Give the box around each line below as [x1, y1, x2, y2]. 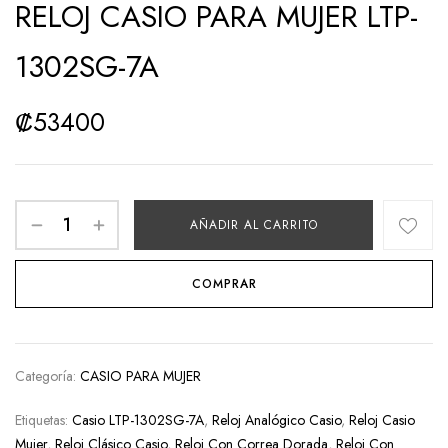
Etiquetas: [15, 410, 72, 431]
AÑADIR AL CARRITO [189, 216, 318, 235]
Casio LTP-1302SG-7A [72, 410, 204, 431]
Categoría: [15, 366, 80, 387]
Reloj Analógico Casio [212, 410, 341, 431]
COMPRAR [191, 275, 257, 294]
